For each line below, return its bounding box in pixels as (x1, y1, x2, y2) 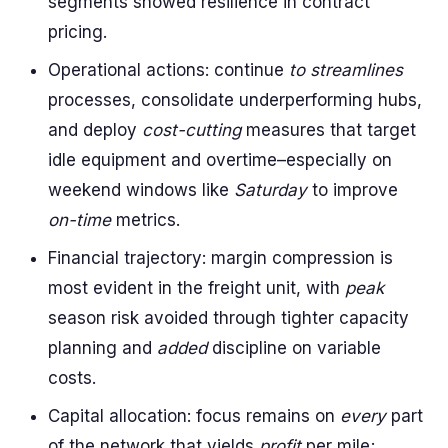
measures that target (241, 120, 416, 140)
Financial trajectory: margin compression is (48, 248, 393, 268)
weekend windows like (48, 180, 234, 200)
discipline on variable (207, 338, 381, 358)
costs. (48, 368, 96, 388)
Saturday (234, 180, 307, 200)
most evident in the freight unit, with (48, 278, 345, 298)
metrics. (111, 210, 180, 230)
